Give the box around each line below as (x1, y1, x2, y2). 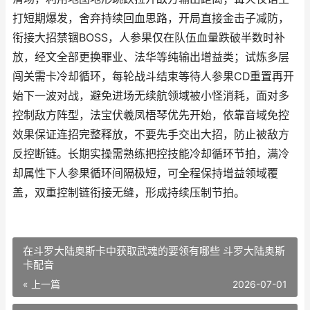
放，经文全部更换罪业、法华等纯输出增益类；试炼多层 (12, 51, 289, 64)
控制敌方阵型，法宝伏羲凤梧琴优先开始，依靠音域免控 (12, 109, 289, 122)
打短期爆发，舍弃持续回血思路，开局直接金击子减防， (12, 12, 289, 25)
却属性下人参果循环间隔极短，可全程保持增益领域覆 (12, 167, 278, 180)
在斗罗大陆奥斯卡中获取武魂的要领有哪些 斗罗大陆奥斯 (23, 244, 285, 257)
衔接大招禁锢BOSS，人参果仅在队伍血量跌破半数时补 (12, 31, 285, 44)
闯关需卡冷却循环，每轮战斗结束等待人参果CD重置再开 (12, 70, 294, 83)
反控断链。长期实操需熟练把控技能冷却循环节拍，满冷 (12, 147, 289, 161)
